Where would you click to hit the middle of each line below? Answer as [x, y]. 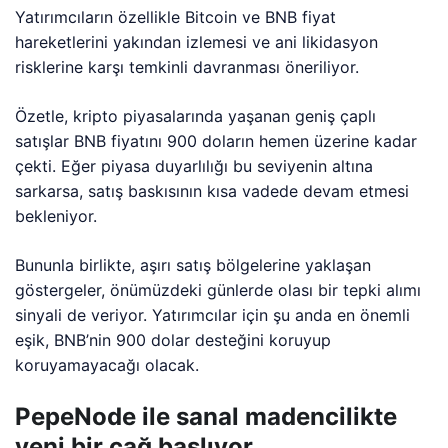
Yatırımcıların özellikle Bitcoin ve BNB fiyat [176, 17]
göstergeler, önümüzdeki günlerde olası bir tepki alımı [218, 290]
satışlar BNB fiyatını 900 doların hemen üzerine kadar [216, 141]
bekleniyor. [56, 216]
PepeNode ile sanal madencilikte [206, 417]
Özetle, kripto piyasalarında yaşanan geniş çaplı [196, 116]
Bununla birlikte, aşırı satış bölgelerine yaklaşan [193, 265]
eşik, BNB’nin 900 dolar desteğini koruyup [173, 340]
